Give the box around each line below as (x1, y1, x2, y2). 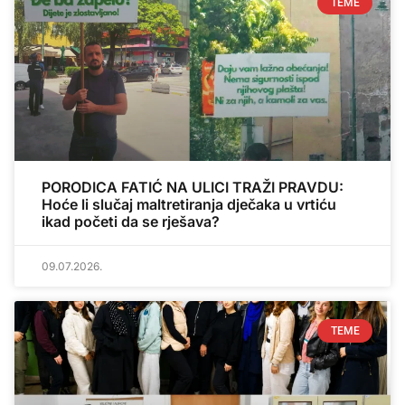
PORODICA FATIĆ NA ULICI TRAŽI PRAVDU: (42, 177, 344, 196)
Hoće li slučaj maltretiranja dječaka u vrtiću (42, 194, 336, 213)
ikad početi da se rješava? (42, 212, 220, 231)
